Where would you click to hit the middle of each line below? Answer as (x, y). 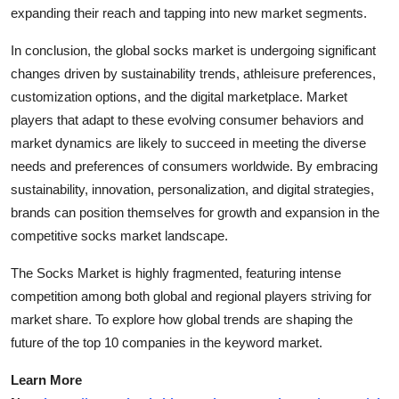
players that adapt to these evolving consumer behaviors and (187, 119)
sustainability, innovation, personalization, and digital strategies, (192, 189)
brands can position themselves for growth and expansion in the (195, 212)
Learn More (46, 379)
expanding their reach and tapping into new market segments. (189, 12)
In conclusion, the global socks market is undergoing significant (193, 50)
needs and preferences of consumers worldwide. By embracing (194, 166)
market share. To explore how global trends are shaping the (182, 319)
